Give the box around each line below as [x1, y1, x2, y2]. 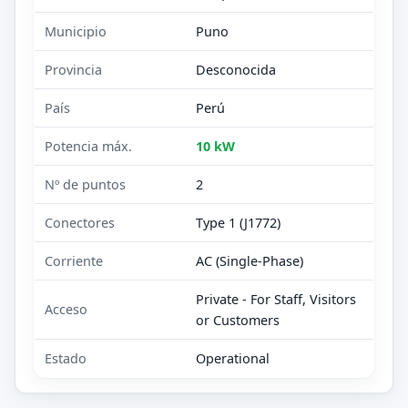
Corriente [45, 251, 104, 270]
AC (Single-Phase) [196, 251, 304, 270]
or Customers [196, 311, 280, 329]
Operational [196, 349, 270, 367]
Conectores [45, 213, 116, 231]
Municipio [45, 22, 107, 40]
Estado [45, 349, 87, 367]
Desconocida [196, 60, 277, 78]
